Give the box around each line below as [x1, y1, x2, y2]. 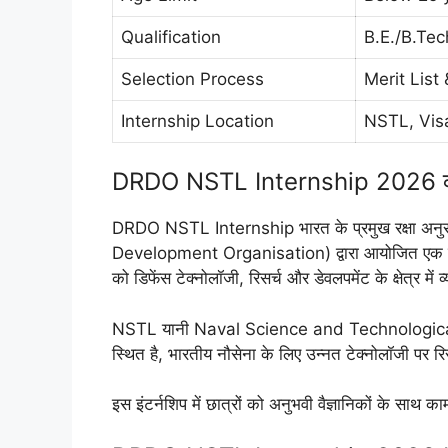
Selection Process [121, 68, 264, 89]
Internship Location [121, 110, 274, 131]
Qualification [121, 26, 221, 47]
